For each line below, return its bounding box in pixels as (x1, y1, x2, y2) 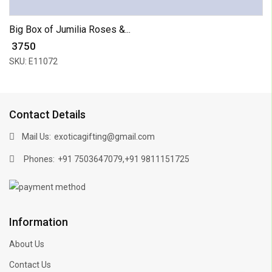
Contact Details (9, 107, 86, 121)
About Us (9, 239, 44, 250)
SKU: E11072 (9, 56, 58, 66)
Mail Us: (22, 131, 51, 141)
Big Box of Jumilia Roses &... (9, 23, 131, 35)
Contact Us (9, 260, 51, 270)
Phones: (22, 154, 55, 164)
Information (9, 216, 68, 229)
